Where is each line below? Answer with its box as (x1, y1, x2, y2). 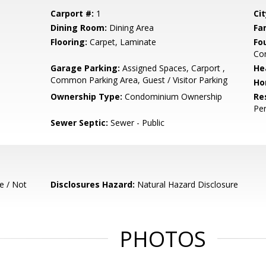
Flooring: (50, 36, 88, 47)
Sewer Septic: (50, 117, 109, 128)
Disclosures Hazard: (50, 179, 135, 190)
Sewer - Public (108, 117, 165, 128)
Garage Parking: (50, 62, 121, 74)
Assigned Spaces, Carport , (120, 62, 226, 74)
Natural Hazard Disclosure (135, 179, 239, 190)
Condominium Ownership (122, 91, 223, 102)
